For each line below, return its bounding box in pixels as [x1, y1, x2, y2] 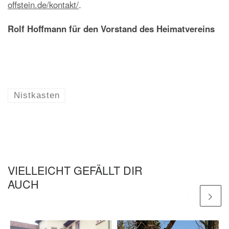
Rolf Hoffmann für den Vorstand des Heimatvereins [8, 22, 215, 35]
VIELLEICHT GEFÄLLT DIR [8, 162, 143, 178]
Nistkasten [13, 90, 60, 100]
